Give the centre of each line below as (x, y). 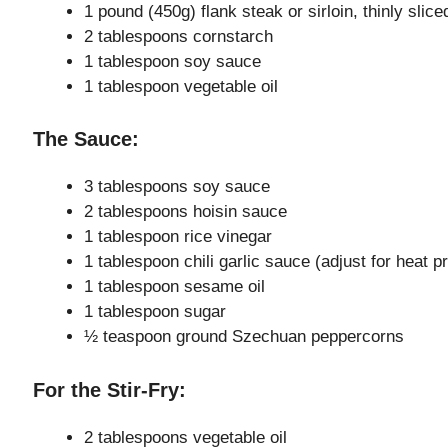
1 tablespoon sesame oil (174, 287)
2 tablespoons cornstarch (178, 36)
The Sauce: (86, 139)
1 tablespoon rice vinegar (178, 237)
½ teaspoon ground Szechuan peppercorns (244, 337)
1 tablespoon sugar (155, 312)
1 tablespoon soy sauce (172, 61)
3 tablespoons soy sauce (177, 187)
